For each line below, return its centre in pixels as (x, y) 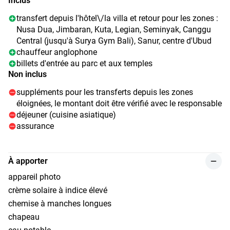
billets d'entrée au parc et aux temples (84, 63)
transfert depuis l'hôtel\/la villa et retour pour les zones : (117, 18)
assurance (35, 126)
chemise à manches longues (60, 203)
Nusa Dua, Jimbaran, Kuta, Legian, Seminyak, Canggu (114, 29)
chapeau (24, 217)
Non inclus (27, 74)
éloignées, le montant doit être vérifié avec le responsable (119, 103)
